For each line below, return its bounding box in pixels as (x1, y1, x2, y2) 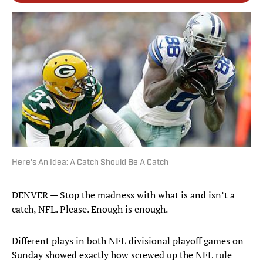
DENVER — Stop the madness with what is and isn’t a (12, 188, 235, 202)
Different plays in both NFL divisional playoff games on (12, 234, 244, 248)
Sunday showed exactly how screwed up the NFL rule (12, 248, 232, 262)
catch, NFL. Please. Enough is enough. (12, 203, 168, 216)
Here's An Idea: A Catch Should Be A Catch (12, 159, 168, 168)
